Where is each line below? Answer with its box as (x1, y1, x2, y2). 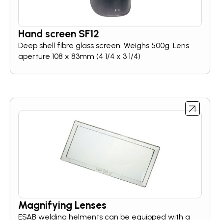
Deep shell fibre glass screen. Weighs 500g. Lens (18, 41, 189, 50)
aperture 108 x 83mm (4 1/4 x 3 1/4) (18, 52, 140, 61)
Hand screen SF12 (18, 27, 99, 40)
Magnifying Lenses (18, 199, 107, 211)
